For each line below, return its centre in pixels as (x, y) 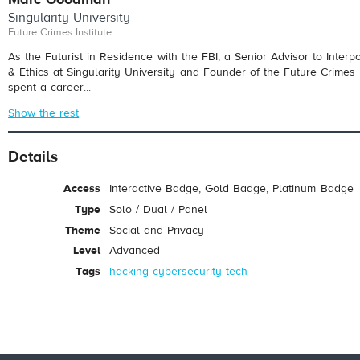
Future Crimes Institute (60, 32)
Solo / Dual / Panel (159, 209)
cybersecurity (188, 272)
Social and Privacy (157, 230)
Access (82, 189)
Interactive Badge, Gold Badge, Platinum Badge (231, 189)
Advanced (135, 251)
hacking (129, 272)
